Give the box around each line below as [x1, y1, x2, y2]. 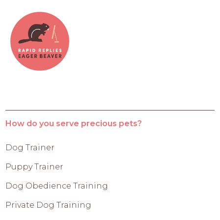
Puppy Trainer [5, 162, 64, 171]
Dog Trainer [5, 142, 55, 152]
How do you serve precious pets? [5, 118, 142, 128]
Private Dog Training [5, 200, 92, 210]
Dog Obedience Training [5, 181, 109, 191]
